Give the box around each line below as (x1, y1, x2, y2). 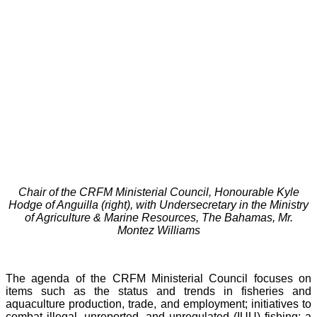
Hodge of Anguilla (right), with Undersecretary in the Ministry (8, 199, 309, 212)
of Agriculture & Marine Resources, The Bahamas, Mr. (24, 212, 293, 224)
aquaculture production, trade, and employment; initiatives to (6, 298, 311, 311)
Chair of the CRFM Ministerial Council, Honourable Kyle (18, 186, 299, 199)
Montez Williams (117, 224, 200, 237)
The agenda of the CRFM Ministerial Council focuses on (6, 272, 311, 285)
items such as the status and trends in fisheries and (6, 285, 311, 298)
